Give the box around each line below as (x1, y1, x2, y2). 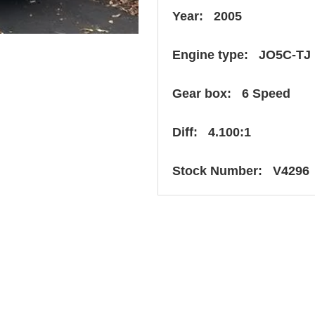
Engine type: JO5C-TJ (172, 47, 311, 62)
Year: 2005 (172, 8, 242, 23)
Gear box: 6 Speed (172, 86, 290, 101)
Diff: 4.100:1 (172, 124, 251, 139)
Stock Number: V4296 (172, 163, 309, 178)
